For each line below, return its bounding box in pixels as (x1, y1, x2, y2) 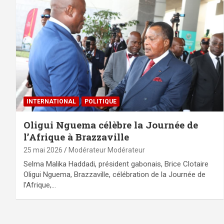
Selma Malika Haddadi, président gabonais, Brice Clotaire (23, 159, 208, 168)
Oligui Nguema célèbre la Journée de (23, 118, 198, 131)
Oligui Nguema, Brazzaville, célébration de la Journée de (23, 169, 205, 179)
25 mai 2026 (23, 145, 62, 154)
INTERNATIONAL (26, 97, 76, 105)
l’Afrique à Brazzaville (23, 130, 129, 143)
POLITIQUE (84, 97, 116, 105)
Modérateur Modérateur (68, 145, 145, 154)
